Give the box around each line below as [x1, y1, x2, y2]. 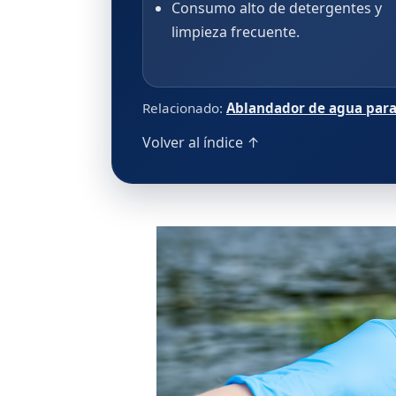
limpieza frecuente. [171, 22, 300, 42]
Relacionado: [142, 99, 226, 117]
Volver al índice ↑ [142, 133, 260, 152]
